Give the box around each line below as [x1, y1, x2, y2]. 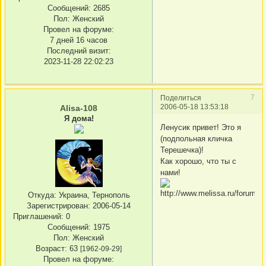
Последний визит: [46, 46, 111, 56]
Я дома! [64, 113, 94, 123]
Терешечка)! [160, 145, 204, 155]
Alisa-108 [60, 103, 97, 113]
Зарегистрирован [27, 201, 88, 211]
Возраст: [36, 244, 67, 254]
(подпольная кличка [160, 134, 232, 144]
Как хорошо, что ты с [160, 157, 236, 166]
